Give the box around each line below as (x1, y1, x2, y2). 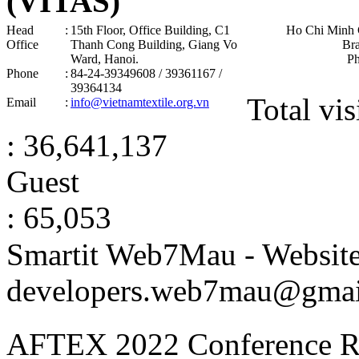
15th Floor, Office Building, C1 (71, 23, 230, 38)
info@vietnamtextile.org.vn (71, 95, 209, 110)
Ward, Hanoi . (71, 52, 139, 67)
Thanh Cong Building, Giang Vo (71, 38, 237, 52)
